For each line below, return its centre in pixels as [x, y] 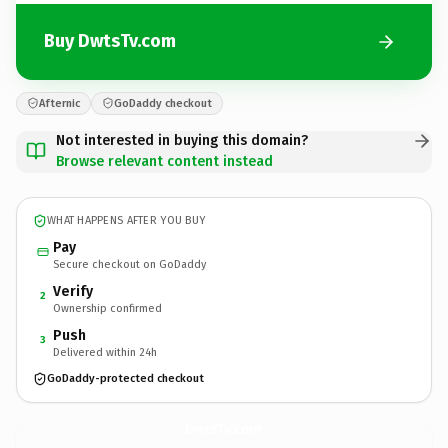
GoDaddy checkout [163, 103]
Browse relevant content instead [164, 161]
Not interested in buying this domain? [182, 140]
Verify [73, 291]
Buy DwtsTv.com [110, 41]
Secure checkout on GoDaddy [129, 264]
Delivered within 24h [105, 352]
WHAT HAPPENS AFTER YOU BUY [126, 220]
